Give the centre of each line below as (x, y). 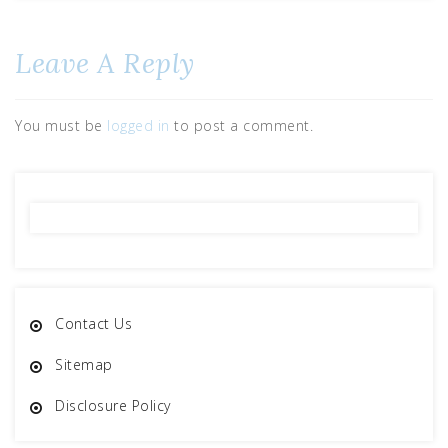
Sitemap (84, 365)
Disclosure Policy (113, 406)
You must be (61, 126)
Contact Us (93, 324)
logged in (138, 126)
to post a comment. (241, 126)
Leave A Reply (105, 63)
